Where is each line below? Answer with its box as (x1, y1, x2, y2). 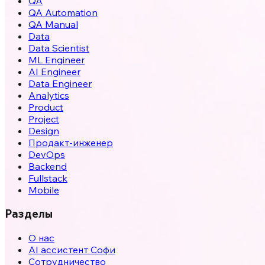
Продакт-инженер (28, 136, 113, 148)
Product (28, 101, 63, 113)
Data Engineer (28, 77, 92, 89)
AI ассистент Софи (28, 244, 115, 256)
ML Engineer (28, 53, 85, 66)
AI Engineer (28, 65, 80, 77)
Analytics (28, 89, 69, 101)
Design (28, 124, 59, 137)
